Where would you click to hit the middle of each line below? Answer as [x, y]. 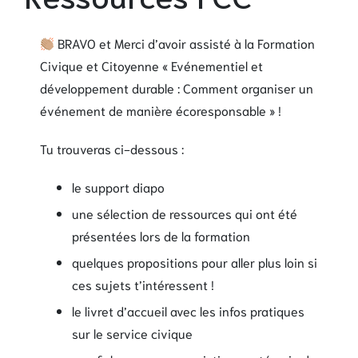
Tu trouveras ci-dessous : [112, 148]
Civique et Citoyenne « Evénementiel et [151, 65]
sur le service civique [132, 332]
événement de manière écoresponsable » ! [161, 109]
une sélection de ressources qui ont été [185, 213]
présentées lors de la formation [161, 235]
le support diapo [118, 186]
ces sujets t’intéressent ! [143, 284]
